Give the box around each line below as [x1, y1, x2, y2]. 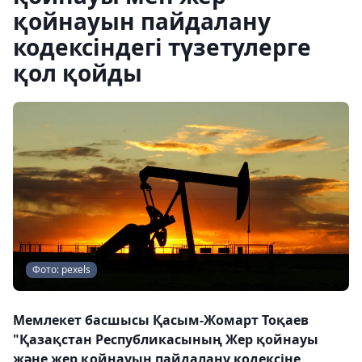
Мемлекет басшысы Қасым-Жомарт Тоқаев [13, 311, 309, 329]
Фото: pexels [32, 263, 90, 276]
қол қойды [13, 57, 142, 88]
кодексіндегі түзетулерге [13, 32, 311, 62]
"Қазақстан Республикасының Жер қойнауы [13, 330, 318, 348]
